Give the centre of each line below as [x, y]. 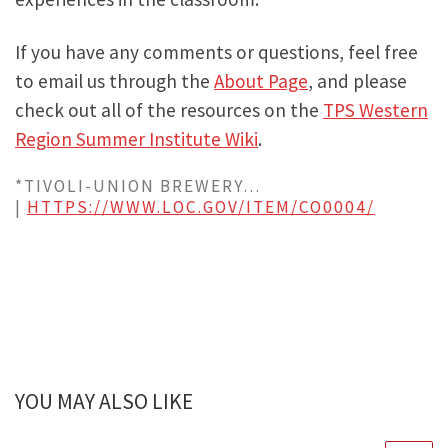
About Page [261, 81]
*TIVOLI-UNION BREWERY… [138, 185]
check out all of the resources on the [169, 110]
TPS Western [375, 110]
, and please [357, 81]
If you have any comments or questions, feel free [216, 52]
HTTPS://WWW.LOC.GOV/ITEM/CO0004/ [201, 206]
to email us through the [114, 81]
